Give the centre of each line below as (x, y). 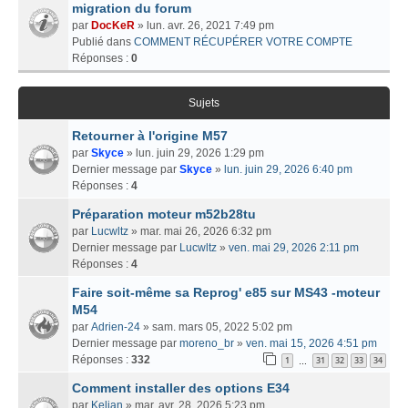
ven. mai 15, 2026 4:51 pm (311, 343)
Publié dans (103, 41)
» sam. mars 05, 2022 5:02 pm (216, 326)
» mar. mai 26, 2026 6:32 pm (200, 231)
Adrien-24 (116, 326)
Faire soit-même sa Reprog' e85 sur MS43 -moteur (226, 292)
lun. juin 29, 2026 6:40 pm (288, 169)
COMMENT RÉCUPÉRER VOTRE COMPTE (243, 41)
